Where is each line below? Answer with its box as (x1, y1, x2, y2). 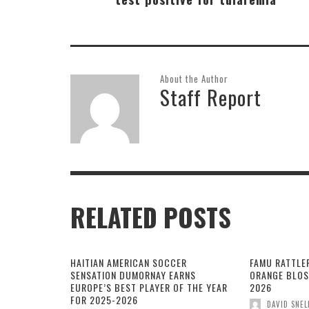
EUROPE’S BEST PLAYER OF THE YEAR (70, 280, 228, 295)
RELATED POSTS (70, 199, 231, 237)
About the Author (160, 72, 228, 86)
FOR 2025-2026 (70, 292, 138, 308)
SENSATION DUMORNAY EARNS (70, 268, 196, 283)
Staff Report (160, 82, 261, 112)
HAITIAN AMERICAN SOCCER (70, 255, 187, 270)
